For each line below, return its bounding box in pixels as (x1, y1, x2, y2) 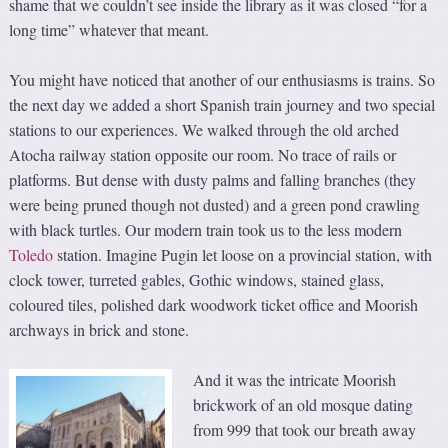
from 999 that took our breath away (193, 419, 417, 441)
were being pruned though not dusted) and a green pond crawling (9, 194, 421, 216)
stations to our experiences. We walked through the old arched (9, 119, 400, 141)
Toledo (9, 244, 54, 266)
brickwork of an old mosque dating (193, 394, 414, 416)
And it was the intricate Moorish (193, 369, 397, 391)
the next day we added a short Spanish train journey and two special (9, 94, 436, 116)
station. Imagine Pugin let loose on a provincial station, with (53, 244, 433, 266)
